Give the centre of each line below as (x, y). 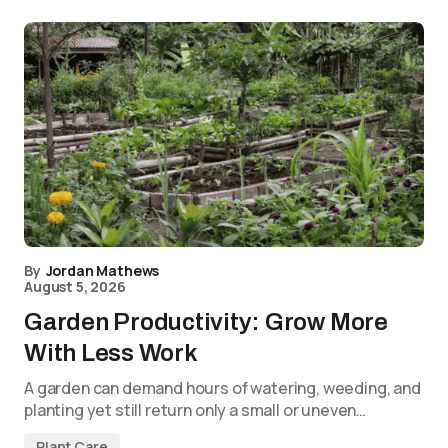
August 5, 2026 (75, 286)
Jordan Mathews (102, 270)
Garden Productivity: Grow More (206, 322)
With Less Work (111, 353)
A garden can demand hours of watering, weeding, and (222, 388)
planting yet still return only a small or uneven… (195, 410)
